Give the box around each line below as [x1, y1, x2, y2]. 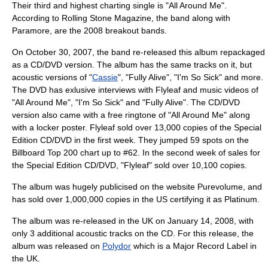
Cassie [92, 72, 118, 82]
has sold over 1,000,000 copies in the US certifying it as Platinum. [12, 194, 260, 204]
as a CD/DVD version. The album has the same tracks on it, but [12, 60, 252, 69]
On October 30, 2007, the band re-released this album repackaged [12, 47, 265, 57]
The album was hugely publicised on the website [12, 182, 197, 191]
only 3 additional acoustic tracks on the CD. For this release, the [12, 229, 254, 238]
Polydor [102, 241, 131, 251]
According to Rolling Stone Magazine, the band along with [12, 13, 230, 23]
